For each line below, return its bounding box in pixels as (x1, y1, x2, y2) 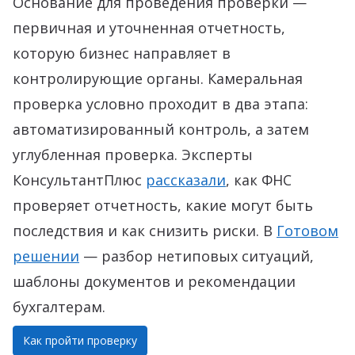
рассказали (146, 170, 226, 189)
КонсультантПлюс (13, 170, 146, 189)
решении (13, 246, 79, 265)
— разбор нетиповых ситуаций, (79, 246, 314, 265)
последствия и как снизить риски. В (13, 221, 277, 240)
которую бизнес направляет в (13, 44, 231, 63)
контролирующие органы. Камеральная (13, 69, 303, 88)
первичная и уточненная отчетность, (13, 18, 285, 37)
